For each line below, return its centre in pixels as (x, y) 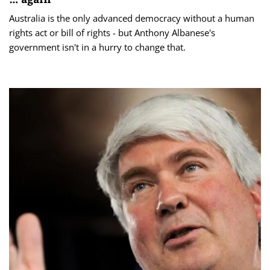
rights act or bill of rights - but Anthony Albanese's (112, 33)
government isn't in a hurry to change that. (97, 47)
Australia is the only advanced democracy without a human (132, 18)
